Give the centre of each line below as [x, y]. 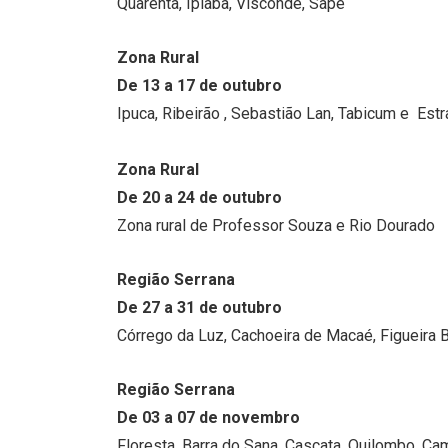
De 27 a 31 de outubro [199, 308]
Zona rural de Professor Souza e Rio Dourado [276, 226]
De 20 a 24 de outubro [199, 198]
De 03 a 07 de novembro [208, 418]
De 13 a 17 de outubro [199, 86]
